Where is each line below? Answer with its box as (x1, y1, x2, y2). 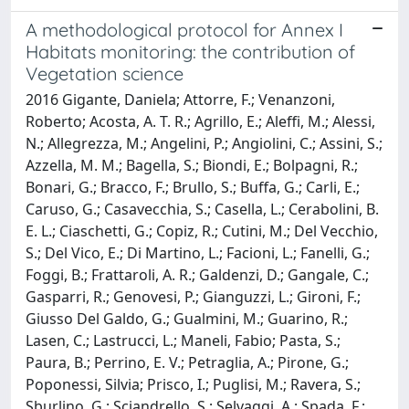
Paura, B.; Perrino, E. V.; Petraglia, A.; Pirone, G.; (26, 351, 349, 372)
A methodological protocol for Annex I (26, 17, 343, 41)
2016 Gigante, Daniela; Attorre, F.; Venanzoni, (26, 89, 335, 110)
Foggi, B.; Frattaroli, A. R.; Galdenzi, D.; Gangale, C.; (26, 264, 369, 285)
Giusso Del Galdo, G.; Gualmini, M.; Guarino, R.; (26, 308, 348, 329)
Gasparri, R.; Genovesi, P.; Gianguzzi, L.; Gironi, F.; (26, 286, 361, 307)
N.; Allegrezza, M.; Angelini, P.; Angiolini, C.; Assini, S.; (26, 132, 383, 153)
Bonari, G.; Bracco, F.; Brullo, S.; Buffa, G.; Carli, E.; (26, 176, 360, 197)
